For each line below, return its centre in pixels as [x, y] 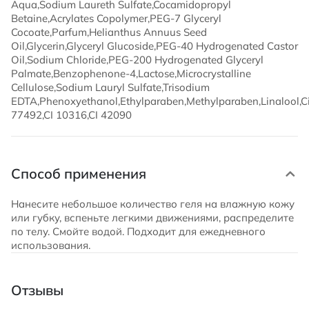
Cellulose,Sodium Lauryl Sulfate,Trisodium [110, 87]
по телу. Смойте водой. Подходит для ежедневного [138, 231]
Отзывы [37, 290]
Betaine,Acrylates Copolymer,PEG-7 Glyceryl [116, 18]
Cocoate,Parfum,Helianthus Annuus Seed [109, 32]
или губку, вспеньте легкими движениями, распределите [152, 218]
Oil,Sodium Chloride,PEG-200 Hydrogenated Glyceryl [137, 60]
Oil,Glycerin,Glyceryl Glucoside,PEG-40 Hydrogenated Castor [154, 46]
